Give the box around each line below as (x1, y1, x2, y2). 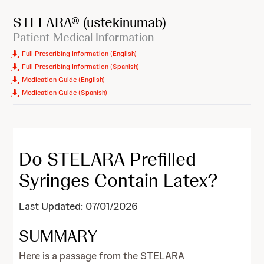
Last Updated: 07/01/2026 (19, 200, 138, 213)
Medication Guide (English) (22, 75, 105, 84)
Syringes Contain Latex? (19, 168, 219, 193)
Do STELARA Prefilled (19, 147, 197, 171)
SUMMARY (19, 225, 98, 246)
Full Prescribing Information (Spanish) (22, 62, 140, 71)
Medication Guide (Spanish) (22, 88, 108, 97)
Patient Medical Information (13, 29, 154, 45)
